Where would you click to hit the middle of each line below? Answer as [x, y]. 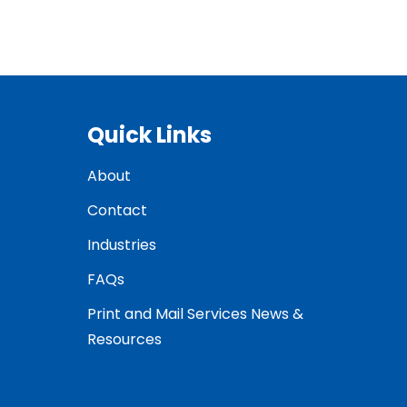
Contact [117, 210]
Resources [124, 339]
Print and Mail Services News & [195, 313]
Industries [122, 244]
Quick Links [149, 134]
